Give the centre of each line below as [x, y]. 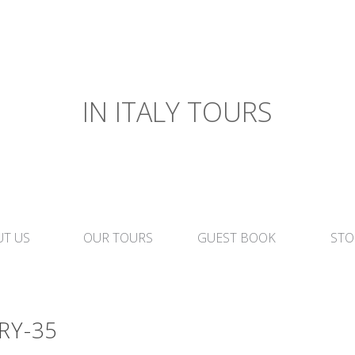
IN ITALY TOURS [177, 112]
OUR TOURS [118, 238]
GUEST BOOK [237, 238]
